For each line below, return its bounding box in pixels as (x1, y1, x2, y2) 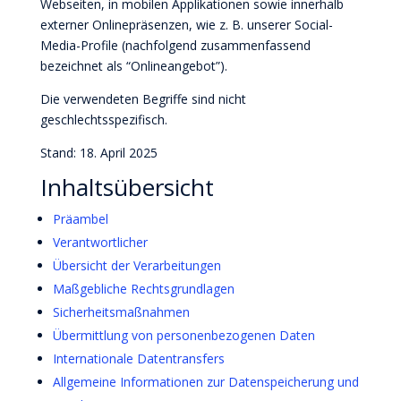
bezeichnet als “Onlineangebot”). (39, 57, 227, 74)
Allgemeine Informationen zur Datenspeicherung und (52, 373, 359, 390)
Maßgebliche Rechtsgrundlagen (52, 280, 235, 297)
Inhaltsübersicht (39, 171, 214, 203)
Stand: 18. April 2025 (39, 144, 158, 161)
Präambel (52, 210, 108, 227)
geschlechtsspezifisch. (39, 111, 167, 128)
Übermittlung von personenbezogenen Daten (52, 327, 315, 344)
